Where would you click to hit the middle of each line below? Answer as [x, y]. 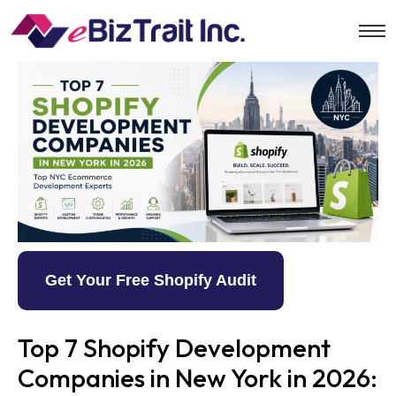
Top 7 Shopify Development [174, 347]
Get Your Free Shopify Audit [151, 280]
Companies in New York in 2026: [198, 377]
